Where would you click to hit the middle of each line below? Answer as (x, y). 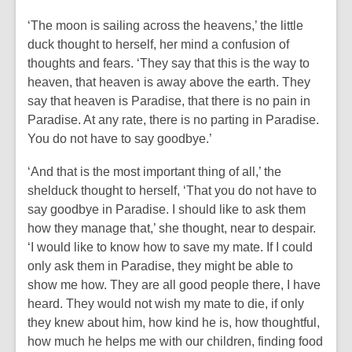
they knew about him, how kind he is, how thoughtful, (174, 323)
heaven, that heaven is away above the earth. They (169, 82)
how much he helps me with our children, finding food (175, 341)
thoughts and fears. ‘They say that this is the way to (169, 63)
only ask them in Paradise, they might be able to (160, 266)
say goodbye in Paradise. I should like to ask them (167, 209)
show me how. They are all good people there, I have (174, 285)
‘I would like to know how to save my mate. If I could (170, 247)
